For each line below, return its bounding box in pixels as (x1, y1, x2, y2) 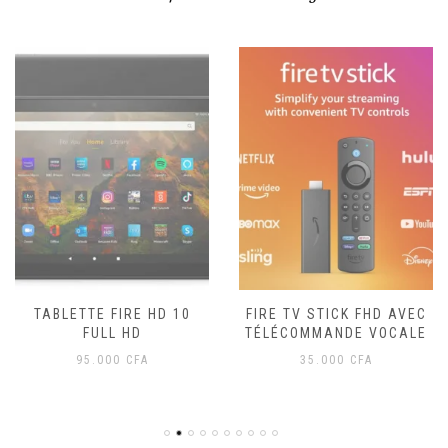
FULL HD (82, 325, 142, 342)
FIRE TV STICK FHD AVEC (245, 306, 427, 323)
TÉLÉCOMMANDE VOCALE (245, 325, 427, 342)
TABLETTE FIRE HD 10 (33, 306, 191, 323)
